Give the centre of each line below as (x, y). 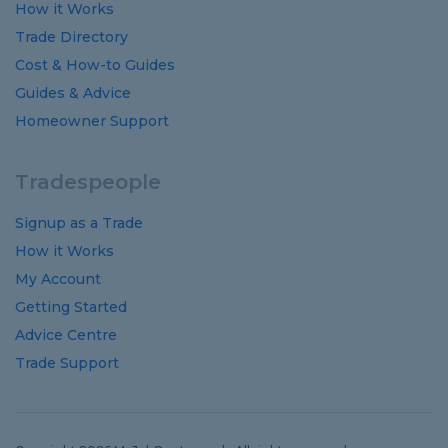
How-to (93, 65)
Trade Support (67, 363)
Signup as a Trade (79, 223)
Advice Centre (66, 335)
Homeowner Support (92, 121)
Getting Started (71, 307)
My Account (58, 279)
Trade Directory (71, 37)
